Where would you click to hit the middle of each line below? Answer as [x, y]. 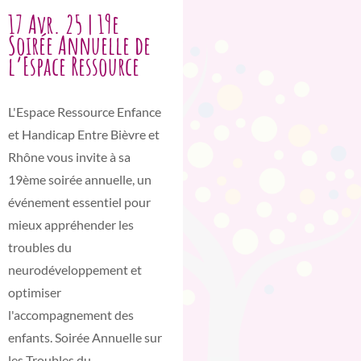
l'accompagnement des [71, 315]
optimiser [35, 293]
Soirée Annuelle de [79, 45]
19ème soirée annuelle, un [80, 180]
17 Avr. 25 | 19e [64, 24]
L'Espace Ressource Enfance [85, 112]
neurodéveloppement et [75, 270]
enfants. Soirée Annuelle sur [85, 338]
